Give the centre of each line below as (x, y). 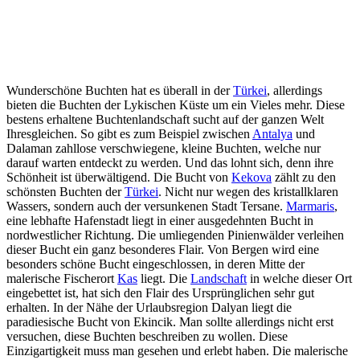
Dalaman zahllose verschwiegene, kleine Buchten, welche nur (164, 148)
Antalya (272, 133)
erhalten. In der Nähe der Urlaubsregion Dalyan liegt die (149, 307)
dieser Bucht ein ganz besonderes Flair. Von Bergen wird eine (163, 249)
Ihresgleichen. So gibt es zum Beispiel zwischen (129, 133)
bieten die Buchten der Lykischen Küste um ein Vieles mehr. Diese (176, 104)
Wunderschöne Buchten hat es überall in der (120, 90)
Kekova (252, 177)
